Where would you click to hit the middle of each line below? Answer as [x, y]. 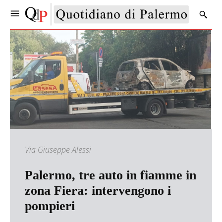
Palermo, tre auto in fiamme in [111, 175]
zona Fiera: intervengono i [98, 191]
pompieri [50, 206]
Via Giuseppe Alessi [58, 150]
